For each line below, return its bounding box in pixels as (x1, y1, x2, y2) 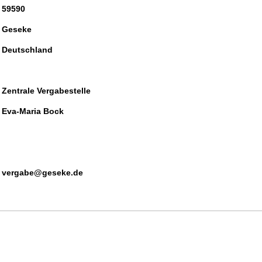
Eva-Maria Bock (2, 106, 64, 116)
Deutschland (2, 45, 53, 54)
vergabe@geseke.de (2, 168, 83, 177)
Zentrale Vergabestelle (2, 86, 91, 95)
